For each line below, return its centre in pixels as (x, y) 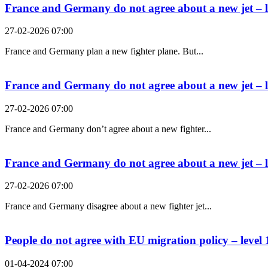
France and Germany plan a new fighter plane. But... (104, 51)
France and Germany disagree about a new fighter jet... (108, 206)
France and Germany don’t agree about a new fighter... (108, 129)
